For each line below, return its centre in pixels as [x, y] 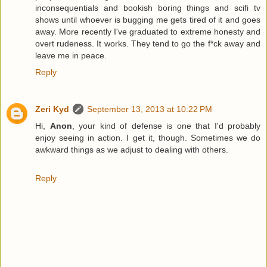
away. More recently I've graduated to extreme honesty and [148, 31]
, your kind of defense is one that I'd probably [166, 125]
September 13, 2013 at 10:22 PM [150, 109]
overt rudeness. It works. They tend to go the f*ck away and [148, 43]
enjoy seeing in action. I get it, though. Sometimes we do [148, 137]
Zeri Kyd [52, 109]
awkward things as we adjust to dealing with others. [132, 149]
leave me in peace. [71, 55]
